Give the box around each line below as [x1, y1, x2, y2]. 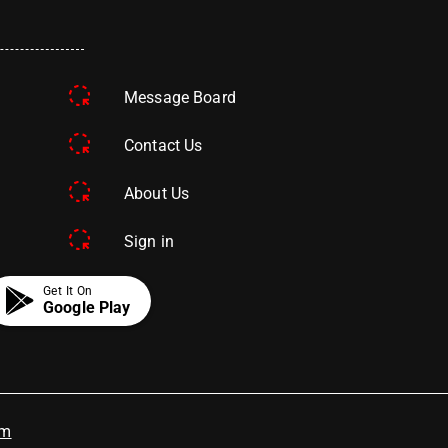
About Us [124, 184, 190, 203]
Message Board [124, 88, 236, 107]
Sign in [124, 232, 175, 251]
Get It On [42, 283, 93, 298]
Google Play [42, 297, 131, 317]
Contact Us [124, 136, 203, 155]
